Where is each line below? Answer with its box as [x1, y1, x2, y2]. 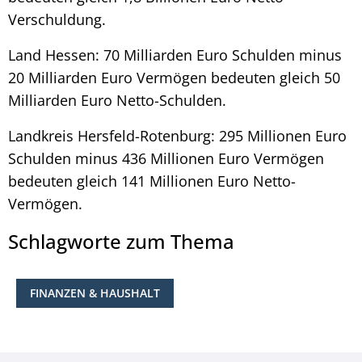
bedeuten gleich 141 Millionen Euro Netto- [8, 170, 296, 191]
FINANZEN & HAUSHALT [29, 284, 160, 301]
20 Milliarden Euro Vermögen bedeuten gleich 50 [8, 67, 340, 87]
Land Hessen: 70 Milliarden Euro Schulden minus [8, 44, 342, 65]
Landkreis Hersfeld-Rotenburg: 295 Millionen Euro [8, 125, 347, 145]
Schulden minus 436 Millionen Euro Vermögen [8, 148, 324, 168]
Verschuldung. [8, 9, 106, 29]
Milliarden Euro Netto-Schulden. [8, 90, 226, 110]
